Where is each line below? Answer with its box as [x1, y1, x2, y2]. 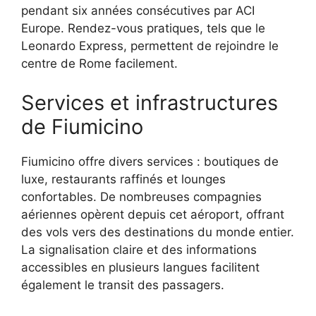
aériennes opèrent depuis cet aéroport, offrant [21, 207, 284, 221]
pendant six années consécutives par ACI [21, 4, 255, 18]
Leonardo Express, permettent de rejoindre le [21, 39, 279, 54]
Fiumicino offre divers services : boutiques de [21, 154, 279, 169]
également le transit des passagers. [21, 277, 224, 292]
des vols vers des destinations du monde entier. [21, 224, 294, 239]
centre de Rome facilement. [21, 56, 178, 71]
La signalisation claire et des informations [21, 242, 257, 257]
